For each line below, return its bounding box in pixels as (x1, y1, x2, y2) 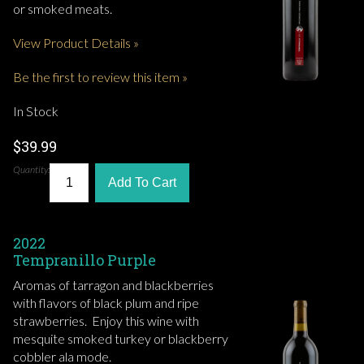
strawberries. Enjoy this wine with (13, 313, 199, 329)
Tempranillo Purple (13, 250, 156, 271)
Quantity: (13, 163, 50, 176)
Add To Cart (108, 175, 176, 190)
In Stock (13, 103, 58, 119)
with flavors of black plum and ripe (13, 295, 199, 311)
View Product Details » (13, 35, 139, 51)
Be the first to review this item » (13, 69, 188, 85)
